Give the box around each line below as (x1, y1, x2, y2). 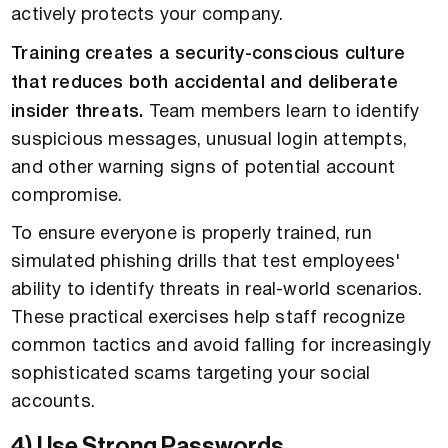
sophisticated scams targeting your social (11, 366, 371, 384)
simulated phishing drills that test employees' (11, 254, 402, 272)
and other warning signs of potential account (11, 160, 396, 178)
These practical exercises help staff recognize (11, 310, 406, 328)
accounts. (11, 394, 96, 412)
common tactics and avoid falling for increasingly (11, 338, 432, 356)
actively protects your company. (11, 7, 284, 25)
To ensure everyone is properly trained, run (11, 226, 372, 244)
